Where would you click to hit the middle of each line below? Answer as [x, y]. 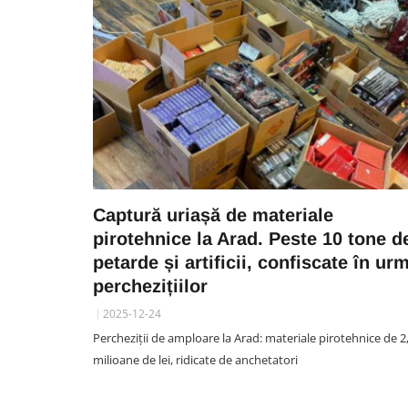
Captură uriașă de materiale [213, 215]
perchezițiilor [150, 286]
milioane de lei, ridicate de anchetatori [195, 360]
